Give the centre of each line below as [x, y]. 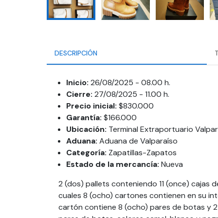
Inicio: [77, 82]
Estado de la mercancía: [113, 164]
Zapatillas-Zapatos [143, 153]
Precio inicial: [91, 106]
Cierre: [79, 94]
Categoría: [86, 153]
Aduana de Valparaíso [138, 141]
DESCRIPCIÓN [76, 53]
